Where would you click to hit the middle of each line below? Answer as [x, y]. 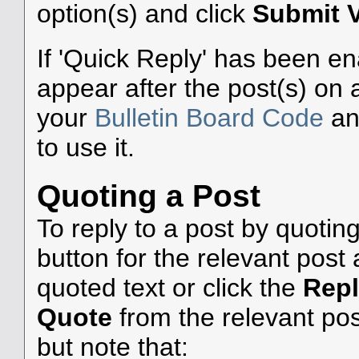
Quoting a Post [148, 196]
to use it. [85, 148]
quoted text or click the [169, 287]
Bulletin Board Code [209, 118]
